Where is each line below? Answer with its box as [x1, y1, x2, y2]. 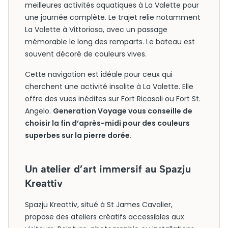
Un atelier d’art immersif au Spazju [25, 163, 191, 175]
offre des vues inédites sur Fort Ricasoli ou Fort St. [25, 94, 201, 104]
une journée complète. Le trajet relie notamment [25, 12, 201, 22]
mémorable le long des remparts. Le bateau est [25, 37, 195, 47]
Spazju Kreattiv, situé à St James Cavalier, [25, 199, 173, 210]
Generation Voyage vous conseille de [53, 106, 192, 116]
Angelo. [25, 106, 53, 116]
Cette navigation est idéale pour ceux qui [25, 69, 173, 79]
